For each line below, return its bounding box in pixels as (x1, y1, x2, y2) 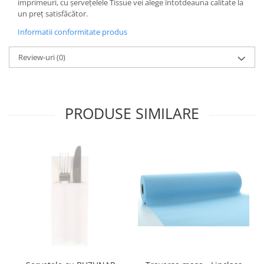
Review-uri (18, 51, 57, 62)
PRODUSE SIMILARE (65, 103, 199, 123)
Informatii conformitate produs (18, 26, 127, 37)
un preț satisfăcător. (18, 8, 88, 19)
